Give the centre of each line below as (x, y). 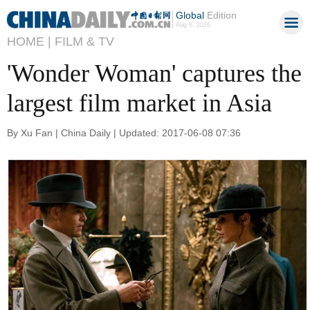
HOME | (29, 42)
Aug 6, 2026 (193, 25)
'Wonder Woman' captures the (154, 73)
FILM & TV (84, 42)
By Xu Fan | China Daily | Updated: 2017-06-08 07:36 (124, 133)
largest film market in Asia (139, 103)
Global (190, 15)
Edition (220, 15)
